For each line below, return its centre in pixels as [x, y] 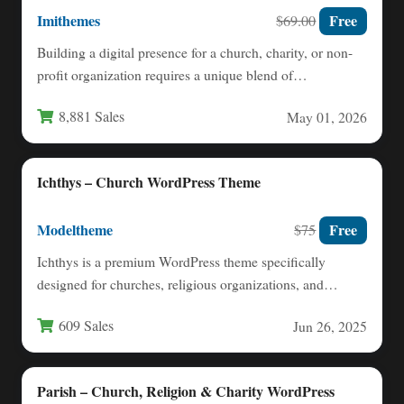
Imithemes [69, 20]
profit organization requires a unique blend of [165, 75]
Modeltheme [75, 230]
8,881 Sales [92, 117]
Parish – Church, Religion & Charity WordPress [186, 390]
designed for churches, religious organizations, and [180, 283]
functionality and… [92, 97]
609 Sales [86, 326]
